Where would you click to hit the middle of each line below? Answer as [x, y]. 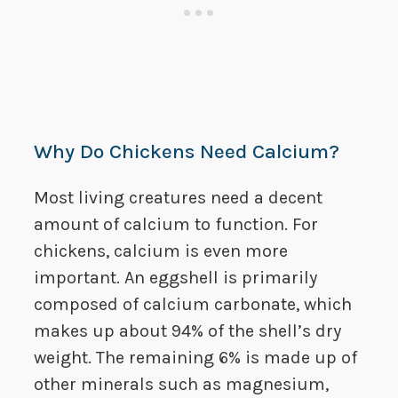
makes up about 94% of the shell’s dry [187, 331]
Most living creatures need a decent [178, 198]
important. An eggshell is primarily [175, 278]
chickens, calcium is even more [161, 251]
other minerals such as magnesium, [181, 385]
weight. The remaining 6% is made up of [195, 358]
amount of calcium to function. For [176, 225]
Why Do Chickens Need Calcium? [187, 152]
